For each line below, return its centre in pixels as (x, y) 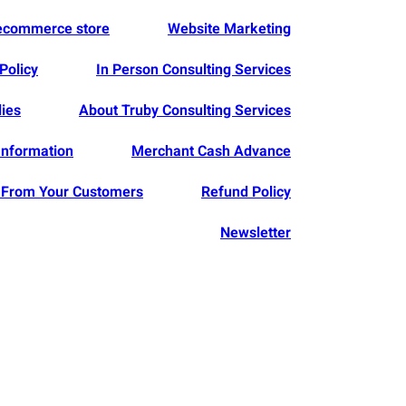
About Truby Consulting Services (185, 111)
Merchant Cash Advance (211, 151)
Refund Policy (246, 192)
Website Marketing (229, 29)
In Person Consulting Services (193, 70)
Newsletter (256, 233)
